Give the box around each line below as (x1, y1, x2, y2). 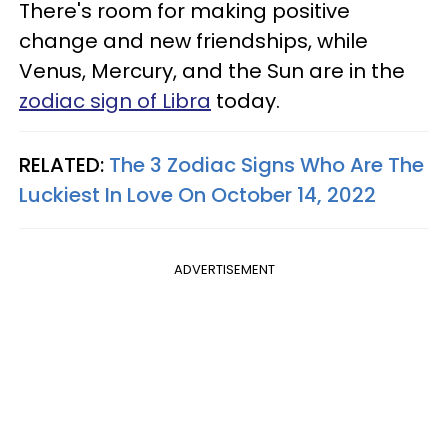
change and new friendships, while (19, 26, 368, 55)
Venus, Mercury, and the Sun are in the (19, 56, 405, 85)
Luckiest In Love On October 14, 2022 (19, 180, 376, 209)
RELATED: (19, 150, 109, 179)
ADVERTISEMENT (173, 259, 275, 279)
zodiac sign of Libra (19, 86, 211, 115)
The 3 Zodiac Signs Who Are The (109, 150, 424, 179)
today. (211, 86, 285, 115)
